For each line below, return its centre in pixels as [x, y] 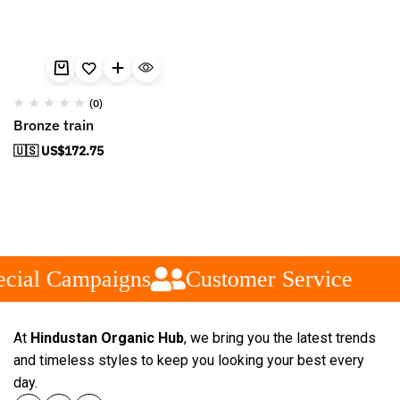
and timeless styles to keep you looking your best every [189, 360]
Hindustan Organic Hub [107, 338]
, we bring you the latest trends [280, 338]
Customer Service [264, 279]
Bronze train [54, 125]
